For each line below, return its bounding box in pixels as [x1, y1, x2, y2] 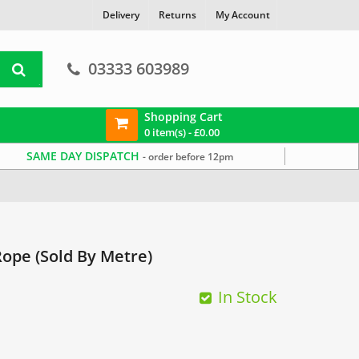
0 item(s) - [143, 124, 194, 139]
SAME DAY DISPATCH [26, 148, 143, 163]
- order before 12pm [143, 150, 234, 163]
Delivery [103, 8, 139, 22]
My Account [216, 8, 270, 22]
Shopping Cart [143, 108, 223, 124]
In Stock [218, 286, 277, 308]
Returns [159, 8, 196, 22]
